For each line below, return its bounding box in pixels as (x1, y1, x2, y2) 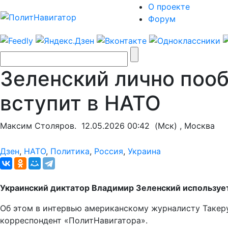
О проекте (148, 2, 190, 12)
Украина (128, 146, 161, 156)
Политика (50, 146, 90, 156)
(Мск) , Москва (150, 120, 215, 131)
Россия (94, 146, 123, 156)
